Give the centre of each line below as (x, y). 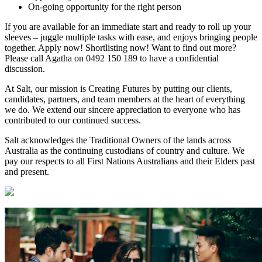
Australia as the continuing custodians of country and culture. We (125, 150)
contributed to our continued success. (73, 120)
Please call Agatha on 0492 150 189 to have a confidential (112, 58)
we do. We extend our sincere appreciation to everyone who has (123, 109)
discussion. (25, 68)
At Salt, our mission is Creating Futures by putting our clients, (118, 88)
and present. (27, 171)
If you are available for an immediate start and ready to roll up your (128, 26)
